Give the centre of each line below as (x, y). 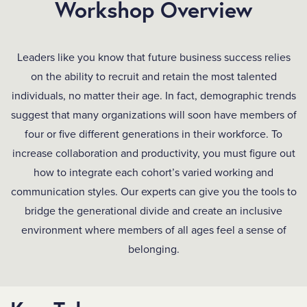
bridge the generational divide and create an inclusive (153, 211)
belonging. (153, 249)
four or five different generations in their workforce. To (153, 134)
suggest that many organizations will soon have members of (153, 115)
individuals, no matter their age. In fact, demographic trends (153, 96)
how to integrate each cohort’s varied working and (153, 173)
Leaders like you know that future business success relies (153, 58)
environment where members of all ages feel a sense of (153, 230)
